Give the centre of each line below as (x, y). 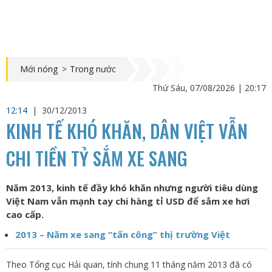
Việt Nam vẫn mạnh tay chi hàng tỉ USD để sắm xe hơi (128, 201)
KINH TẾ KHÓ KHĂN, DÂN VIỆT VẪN (127, 131)
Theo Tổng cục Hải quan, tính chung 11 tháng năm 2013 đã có (129, 264)
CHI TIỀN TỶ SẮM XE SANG (97, 158)
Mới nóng (39, 69)
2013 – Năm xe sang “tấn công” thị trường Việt (123, 234)
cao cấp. (25, 214)
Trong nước (93, 69)
